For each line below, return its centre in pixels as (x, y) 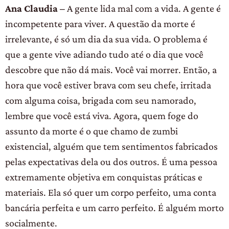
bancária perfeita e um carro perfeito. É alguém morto (114, 207)
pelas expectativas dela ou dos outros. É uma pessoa (111, 161)
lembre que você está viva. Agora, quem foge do (102, 115)
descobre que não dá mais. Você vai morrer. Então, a (111, 69)
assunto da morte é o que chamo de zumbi (91, 131)
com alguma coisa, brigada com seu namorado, (101, 100)
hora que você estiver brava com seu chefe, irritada (108, 85)
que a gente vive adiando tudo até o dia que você (104, 54)
